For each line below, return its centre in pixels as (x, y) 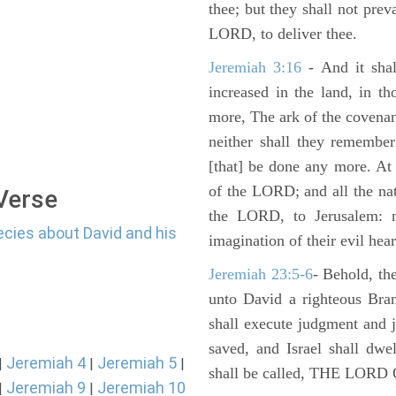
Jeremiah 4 (46, 363)
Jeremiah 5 (137, 363)
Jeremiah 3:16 (255, 67)
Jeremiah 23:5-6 (261, 274)
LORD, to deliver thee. (283, 34)
